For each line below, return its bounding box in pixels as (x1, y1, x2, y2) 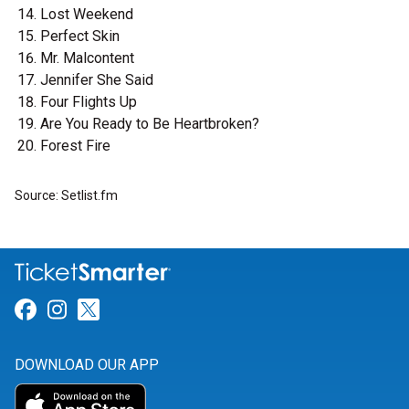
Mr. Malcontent (40, 49, 134, 67)
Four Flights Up (40, 93, 137, 110)
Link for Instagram (66, 297, 248, 323)
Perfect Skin (40, 27, 120, 45)
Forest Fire (40, 137, 110, 154)
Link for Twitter (99, 297, 248, 323)
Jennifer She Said (40, 71, 153, 89)
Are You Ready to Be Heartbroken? (40, 115, 259, 132)
